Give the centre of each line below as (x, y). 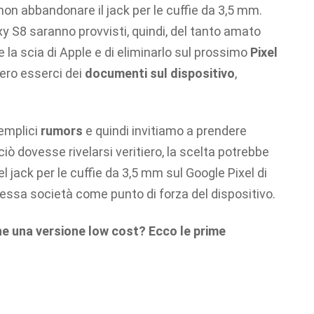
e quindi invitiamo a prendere (165, 131)
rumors (62, 131)
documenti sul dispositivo (160, 73)
